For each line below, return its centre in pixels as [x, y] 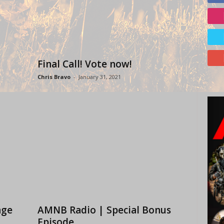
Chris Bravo [54, 77]
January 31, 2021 [99, 77]
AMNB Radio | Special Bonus [104, 210]
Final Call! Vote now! [84, 64]
